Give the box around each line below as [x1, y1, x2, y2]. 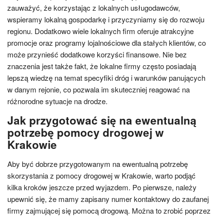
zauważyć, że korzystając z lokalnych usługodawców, [7, 2, 180, 13]
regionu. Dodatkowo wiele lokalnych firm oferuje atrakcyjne [7, 25, 194, 36]
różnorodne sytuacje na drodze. [7, 95, 108, 106]
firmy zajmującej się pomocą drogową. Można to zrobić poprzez [7, 205, 211, 216]
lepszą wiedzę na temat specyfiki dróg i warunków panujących [7, 72, 205, 83]
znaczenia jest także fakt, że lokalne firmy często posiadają [7, 60, 196, 71]
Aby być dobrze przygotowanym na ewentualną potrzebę [7, 158, 188, 169]
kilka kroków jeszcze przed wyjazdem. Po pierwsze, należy [7, 182, 197, 192]
